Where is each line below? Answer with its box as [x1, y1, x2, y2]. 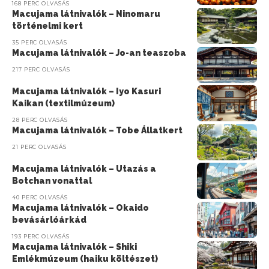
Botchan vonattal [12, 176, 92, 186]
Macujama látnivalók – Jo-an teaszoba [12, 48, 186, 58]
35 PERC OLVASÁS [12, 39, 67, 46]
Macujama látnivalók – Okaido [12, 203, 149, 213]
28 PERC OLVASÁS [12, 116, 68, 123]
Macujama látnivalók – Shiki [12, 242, 137, 252]
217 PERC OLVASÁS [12, 66, 70, 73]
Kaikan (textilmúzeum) [12, 98, 115, 108]
